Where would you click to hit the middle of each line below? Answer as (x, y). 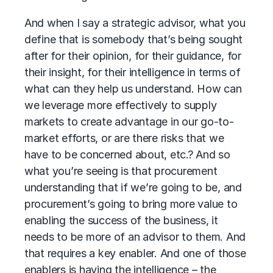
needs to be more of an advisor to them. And (135, 237)
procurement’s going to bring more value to (131, 204)
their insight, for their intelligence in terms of (133, 72)
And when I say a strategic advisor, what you (135, 23)
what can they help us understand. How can (133, 89)
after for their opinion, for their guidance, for (133, 56)
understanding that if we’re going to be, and (133, 187)
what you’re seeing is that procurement (121, 171)
